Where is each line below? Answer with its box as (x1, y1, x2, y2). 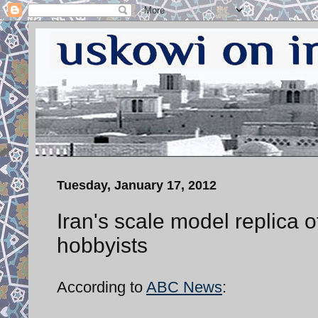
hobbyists (57, 233, 148, 257)
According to (57, 278, 146, 296)
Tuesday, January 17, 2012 (57, 178, 216, 192)
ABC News (146, 278, 222, 296)
